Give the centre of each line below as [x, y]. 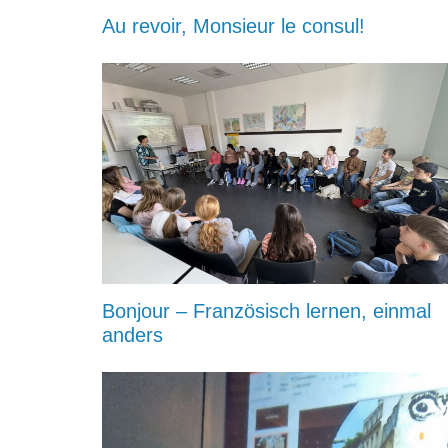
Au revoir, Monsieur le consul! [233, 26]
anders [132, 334]
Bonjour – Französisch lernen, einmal [266, 310]
